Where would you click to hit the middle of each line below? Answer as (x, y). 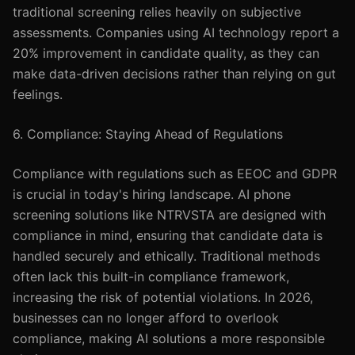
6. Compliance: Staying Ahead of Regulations (148, 134)
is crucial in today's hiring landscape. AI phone (152, 194)
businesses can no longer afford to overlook (146, 318)
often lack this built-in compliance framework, (151, 277)
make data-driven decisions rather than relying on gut (174, 74)
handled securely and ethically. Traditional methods (166, 256)
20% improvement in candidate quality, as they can (166, 53)
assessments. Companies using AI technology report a (176, 32)
